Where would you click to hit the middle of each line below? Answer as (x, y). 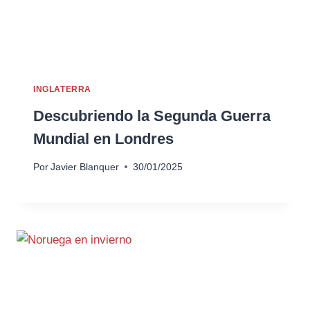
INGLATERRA (62, 90)
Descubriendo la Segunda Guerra (152, 116)
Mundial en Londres (103, 139)
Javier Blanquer (85, 167)
